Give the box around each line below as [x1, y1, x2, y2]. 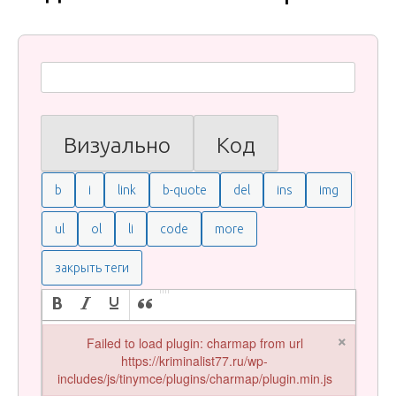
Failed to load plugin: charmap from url [86, 334, 303, 353]
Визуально [64, 133, 171, 158]
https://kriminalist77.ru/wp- [121, 352, 268, 370]
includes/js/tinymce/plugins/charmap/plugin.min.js [57, 369, 332, 388]
